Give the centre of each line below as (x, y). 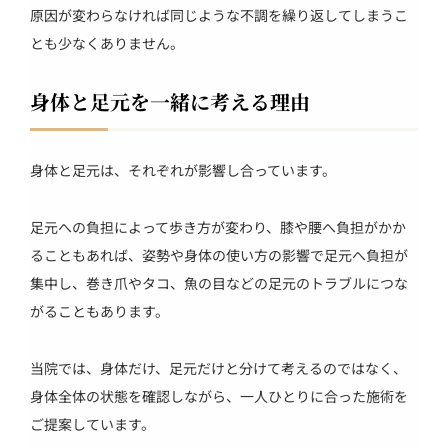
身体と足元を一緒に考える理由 (170, 102)
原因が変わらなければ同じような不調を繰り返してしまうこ (219, 15)
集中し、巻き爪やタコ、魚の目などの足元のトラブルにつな (219, 283)
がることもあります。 (99, 311)
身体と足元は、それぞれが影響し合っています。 (183, 170)
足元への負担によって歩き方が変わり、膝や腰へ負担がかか (218, 227)
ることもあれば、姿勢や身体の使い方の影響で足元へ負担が (219, 255)
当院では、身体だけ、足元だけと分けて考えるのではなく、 (218, 368)
